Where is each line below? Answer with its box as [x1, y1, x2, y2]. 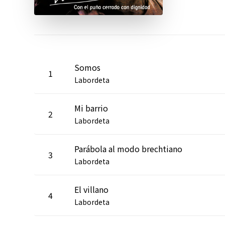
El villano [74, 183, 108, 195]
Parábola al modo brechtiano [74, 142, 182, 155]
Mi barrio [74, 101, 108, 114]
